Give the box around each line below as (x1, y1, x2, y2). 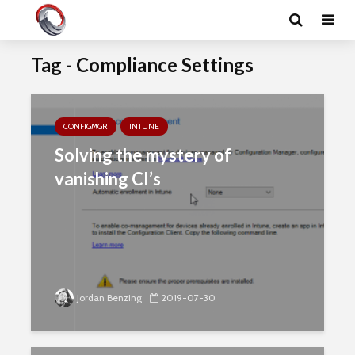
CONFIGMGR (63, 121, 108, 132)
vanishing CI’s (55, 168, 161, 189)
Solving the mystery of (55, 144, 231, 166)
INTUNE (129, 121, 159, 132)
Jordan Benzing (77, 292, 142, 303)
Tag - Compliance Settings (31, 53, 254, 76)
